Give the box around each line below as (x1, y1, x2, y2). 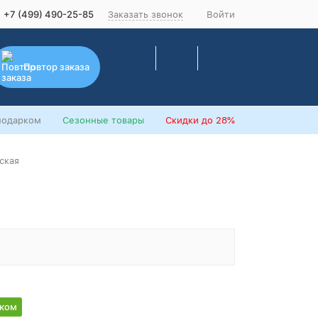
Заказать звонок (108, 9, 183, 20)
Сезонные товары (62, 115, 144, 126)
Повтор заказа (23, 60, 89, 72)
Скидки (165, 115, 199, 126)
